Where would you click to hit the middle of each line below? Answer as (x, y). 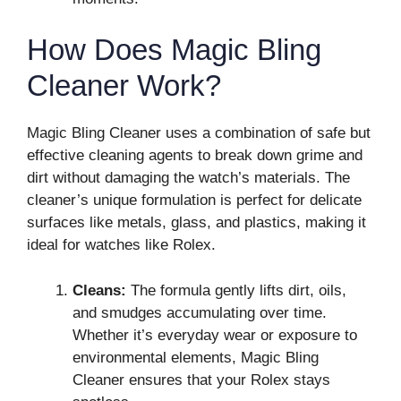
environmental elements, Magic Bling (196, 357)
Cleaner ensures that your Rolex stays (201, 380)
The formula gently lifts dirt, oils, (236, 290)
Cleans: (99, 290)
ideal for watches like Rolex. (121, 245)
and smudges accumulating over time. (200, 312)
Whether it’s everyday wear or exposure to (215, 335)
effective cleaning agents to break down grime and (195, 155)
